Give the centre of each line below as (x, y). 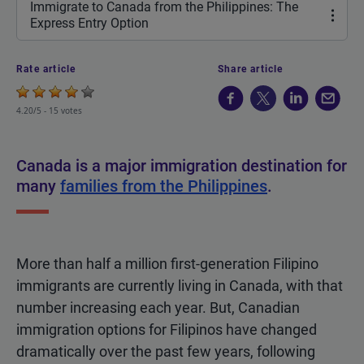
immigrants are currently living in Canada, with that (180, 286)
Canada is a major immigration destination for (182, 166)
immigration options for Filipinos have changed (167, 330)
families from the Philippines (164, 186)
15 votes (65, 111)
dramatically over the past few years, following (166, 352)
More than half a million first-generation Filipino (167, 264)
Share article (251, 69)
